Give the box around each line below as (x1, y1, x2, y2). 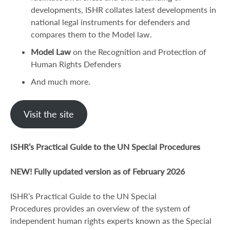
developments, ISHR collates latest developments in (31, 5, 216, 14)
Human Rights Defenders (31, 59, 121, 69)
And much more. (31, 76, 90, 86)
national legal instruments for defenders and (31, 17, 190, 27)
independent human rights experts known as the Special (10, 216, 212, 225)
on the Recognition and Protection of (71, 47, 206, 56)
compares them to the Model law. (31, 29, 152, 39)
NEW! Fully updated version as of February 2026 (10, 166, 185, 176)
